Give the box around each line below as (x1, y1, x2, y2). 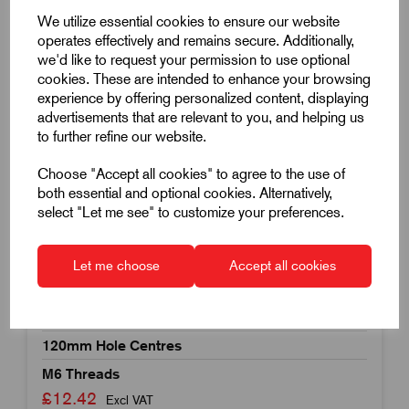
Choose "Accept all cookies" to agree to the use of (37, 165, 346, 183)
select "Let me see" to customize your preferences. (37, 204, 345, 221)
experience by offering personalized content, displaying (37, 89, 370, 107)
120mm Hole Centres (42, 336, 182, 353)
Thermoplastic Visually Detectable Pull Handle (42, 279, 343, 297)
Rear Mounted (42, 308, 134, 325)
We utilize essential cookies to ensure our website (37, 13, 341, 30)
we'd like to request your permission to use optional (37, 51, 351, 68)
